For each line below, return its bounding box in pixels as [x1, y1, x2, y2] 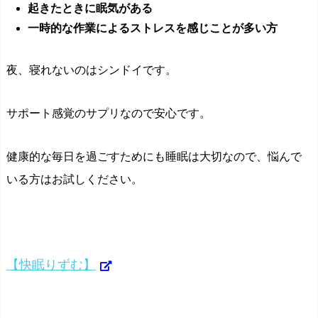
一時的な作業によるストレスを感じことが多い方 [28, 21, 278, 34]
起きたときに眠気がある [28, 1, 153, 14]
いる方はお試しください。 [6, 172, 143, 185]
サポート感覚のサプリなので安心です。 [6, 106, 211, 119]
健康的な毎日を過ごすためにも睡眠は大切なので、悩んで [6, 150, 302, 163]
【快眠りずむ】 [6, 257, 96, 272]
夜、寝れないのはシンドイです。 [6, 64, 177, 77]
